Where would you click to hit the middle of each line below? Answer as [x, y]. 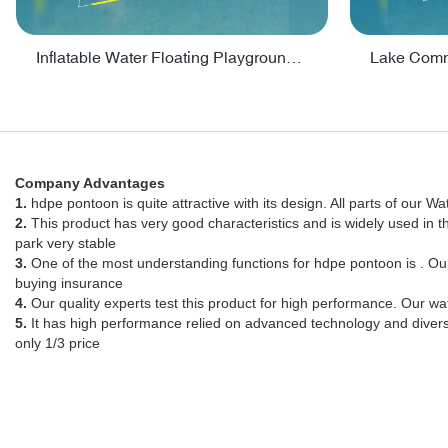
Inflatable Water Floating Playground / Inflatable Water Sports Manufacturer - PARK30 [294, 57]
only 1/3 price [57, 342]
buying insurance [69, 282]
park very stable [65, 242]
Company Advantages [90, 182]
